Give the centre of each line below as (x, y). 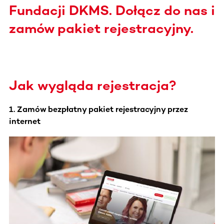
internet (25, 121)
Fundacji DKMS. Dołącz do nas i (112, 10)
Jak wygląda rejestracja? (93, 85)
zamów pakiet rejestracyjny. (101, 28)
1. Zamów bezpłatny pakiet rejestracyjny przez (98, 109)
